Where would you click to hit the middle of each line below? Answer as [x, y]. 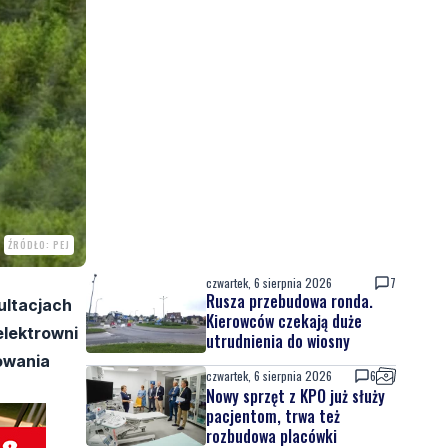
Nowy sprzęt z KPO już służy [295, 396]
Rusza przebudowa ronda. [289, 301]
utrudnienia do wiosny [278, 341]
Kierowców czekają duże [284, 321]
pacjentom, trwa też [273, 416]
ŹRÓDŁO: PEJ [39, 244]
